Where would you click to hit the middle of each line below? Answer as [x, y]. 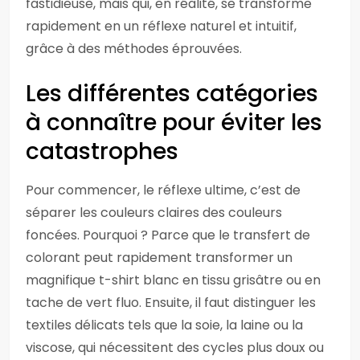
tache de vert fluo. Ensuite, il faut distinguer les [171, 303]
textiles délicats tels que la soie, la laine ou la [164, 325]
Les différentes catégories [172, 94]
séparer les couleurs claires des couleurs [154, 213]
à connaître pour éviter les [174, 123]
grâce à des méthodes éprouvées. [134, 49]
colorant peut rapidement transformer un [159, 258]
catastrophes [102, 151]
